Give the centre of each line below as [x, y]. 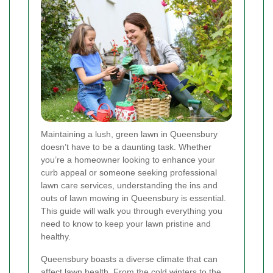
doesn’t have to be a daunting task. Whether [126, 147]
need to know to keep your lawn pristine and [126, 224]
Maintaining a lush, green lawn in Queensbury [129, 134]
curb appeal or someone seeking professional [129, 173]
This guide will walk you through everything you [132, 211]
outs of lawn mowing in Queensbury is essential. [133, 198]
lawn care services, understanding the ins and [129, 186]
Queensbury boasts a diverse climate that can [129, 259]
